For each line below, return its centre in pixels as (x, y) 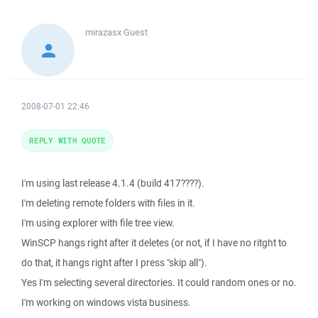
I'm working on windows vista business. (106, 302)
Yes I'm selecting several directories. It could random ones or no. (159, 283)
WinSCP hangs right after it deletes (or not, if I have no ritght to (154, 243)
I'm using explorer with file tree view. (98, 223)
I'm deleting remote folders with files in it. (108, 203)
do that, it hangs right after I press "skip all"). (114, 263)
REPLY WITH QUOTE (67, 140)
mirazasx (104, 32)
